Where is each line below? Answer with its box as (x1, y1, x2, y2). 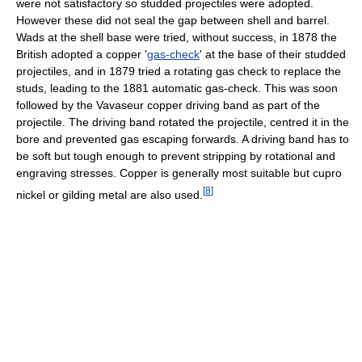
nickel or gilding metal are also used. (16, 188, 203, 202)
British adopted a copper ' (16, 48, 147, 61)
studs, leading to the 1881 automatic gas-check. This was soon (16, 82, 338, 95)
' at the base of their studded (200, 48, 346, 61)
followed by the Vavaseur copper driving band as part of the (16, 99, 320, 112)
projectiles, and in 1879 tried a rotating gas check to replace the (16, 65, 341, 78)
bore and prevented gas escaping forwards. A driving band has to (16, 133, 349, 146)
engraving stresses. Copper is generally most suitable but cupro (16, 166, 342, 180)
